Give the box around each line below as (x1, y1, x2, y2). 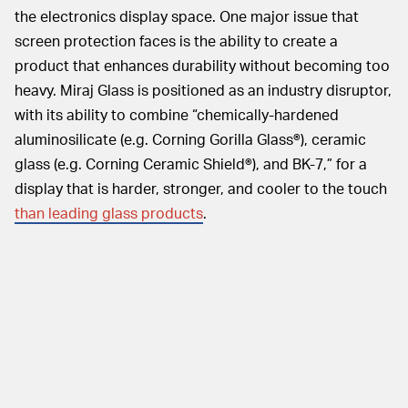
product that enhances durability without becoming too (15, 56, 390, 76)
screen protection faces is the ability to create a (15, 31, 338, 51)
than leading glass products (15, 203, 203, 223)
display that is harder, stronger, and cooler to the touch (15, 178, 387, 199)
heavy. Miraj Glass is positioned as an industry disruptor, (15, 80, 392, 100)
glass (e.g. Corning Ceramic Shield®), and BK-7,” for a (15, 154, 367, 174)
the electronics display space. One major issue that (15, 6, 359, 26)
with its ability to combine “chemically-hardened (15, 105, 339, 125)
